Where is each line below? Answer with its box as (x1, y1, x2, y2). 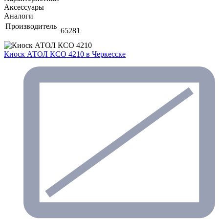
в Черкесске (86, 49, 126, 58)
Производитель (5, 22, 59, 30)
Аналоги (4, 11, 33, 20)
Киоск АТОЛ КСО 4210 (4, 49, 86, 58)
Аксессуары (4, 2, 44, 11)
